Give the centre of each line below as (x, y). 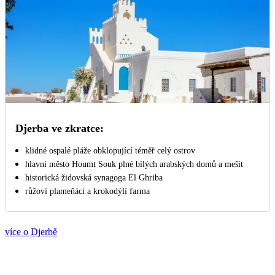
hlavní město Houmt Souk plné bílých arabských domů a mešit (134, 164)
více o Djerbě (31, 231)
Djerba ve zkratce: (60, 128)
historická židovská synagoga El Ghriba (94, 177)
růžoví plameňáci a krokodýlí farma (87, 191)
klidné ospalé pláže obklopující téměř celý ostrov (110, 150)
